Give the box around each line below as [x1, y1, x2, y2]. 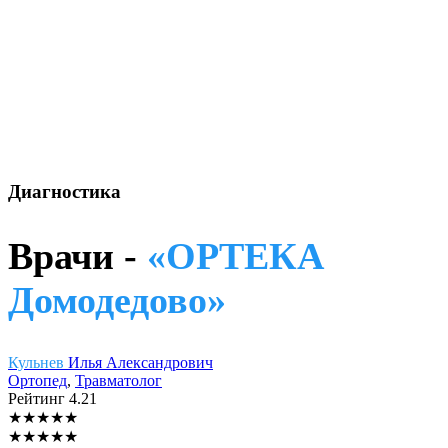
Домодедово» [8, 279, 226, 322]
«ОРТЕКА [147, 235, 324, 278]
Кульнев [8, 353, 68, 371]
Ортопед [8, 371, 67, 389]
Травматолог [75, 371, 162, 389]
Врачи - [8, 235, 147, 278]
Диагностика [8, 180, 121, 202]
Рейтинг [8, 389, 69, 407]
